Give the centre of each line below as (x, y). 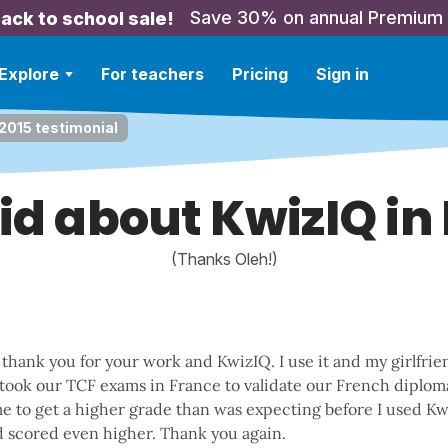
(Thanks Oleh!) (224, 259)
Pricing (260, 74)
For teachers (152, 74)
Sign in (342, 74)
